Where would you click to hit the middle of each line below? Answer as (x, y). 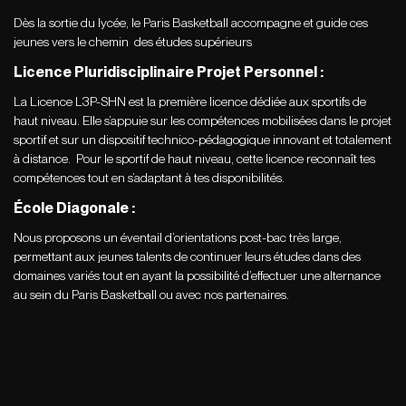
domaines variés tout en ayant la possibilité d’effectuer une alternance (197, 276)
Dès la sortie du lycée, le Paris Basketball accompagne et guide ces (191, 23)
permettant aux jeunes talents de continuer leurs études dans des (187, 257)
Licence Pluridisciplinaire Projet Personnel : (169, 72)
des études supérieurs (193, 42)
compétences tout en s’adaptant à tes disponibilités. (149, 178)
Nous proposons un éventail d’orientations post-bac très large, (178, 238)
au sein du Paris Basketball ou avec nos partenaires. (151, 295)
